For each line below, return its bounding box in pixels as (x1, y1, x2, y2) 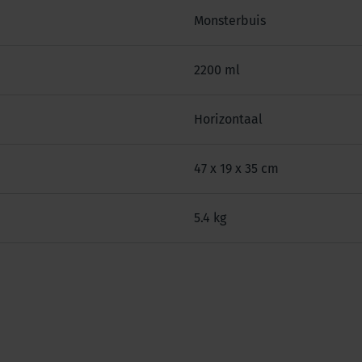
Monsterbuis (194, 12, 266, 28)
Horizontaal (194, 111, 263, 127)
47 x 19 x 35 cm (194, 160, 279, 176)
